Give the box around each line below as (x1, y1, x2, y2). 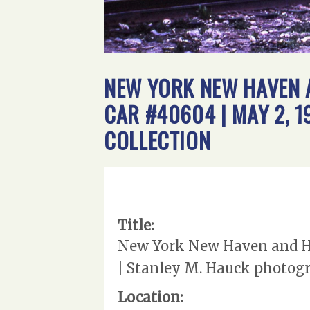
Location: (118, 288, 183, 306)
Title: (118, 216, 154, 234)
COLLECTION (104, 123, 211, 156)
